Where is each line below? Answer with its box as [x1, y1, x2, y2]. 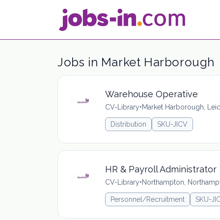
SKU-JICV [157, 120, 188, 128]
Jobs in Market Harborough [57, 55, 215, 69]
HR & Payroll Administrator [105, 164, 217, 174]
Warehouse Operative [105, 89, 198, 99]
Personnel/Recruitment [110, 195, 185, 203]
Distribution [110, 120, 146, 128]
